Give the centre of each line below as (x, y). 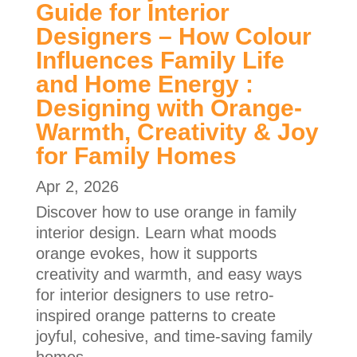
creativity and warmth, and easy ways (169, 274)
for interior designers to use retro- (155, 294)
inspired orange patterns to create (155, 315)
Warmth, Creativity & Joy (177, 131)
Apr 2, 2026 (77, 186)
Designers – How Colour (173, 36)
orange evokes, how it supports (146, 253)
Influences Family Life (160, 60)
